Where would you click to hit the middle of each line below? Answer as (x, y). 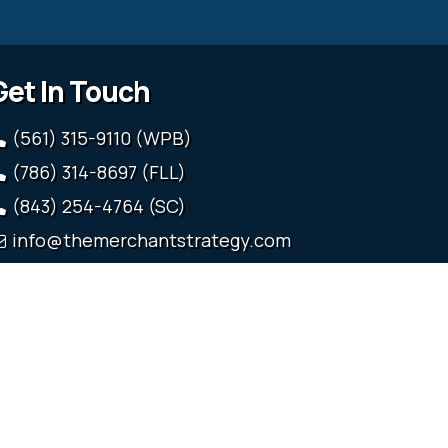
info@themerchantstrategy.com (152, 240)
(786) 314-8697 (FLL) (99, 172)
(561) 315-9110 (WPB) (102, 138)
